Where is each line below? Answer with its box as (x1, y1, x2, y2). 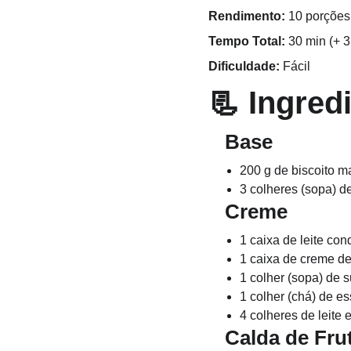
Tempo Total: (208, 34, 285, 48)
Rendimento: (208, 9, 285, 23)
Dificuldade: (208, 60, 280, 73)
